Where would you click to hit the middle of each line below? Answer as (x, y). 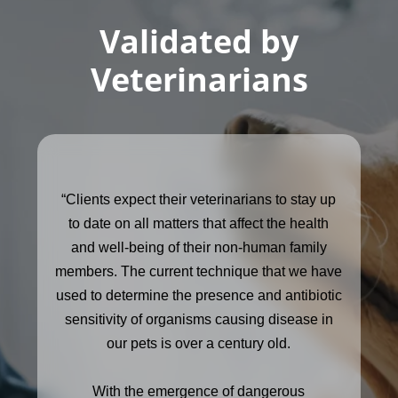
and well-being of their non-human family (199, 247)
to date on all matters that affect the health (199, 223)
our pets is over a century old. (199, 343)
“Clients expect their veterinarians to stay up (199, 199)
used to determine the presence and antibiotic (199, 295)
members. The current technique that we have (199, 271)
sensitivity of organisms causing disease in (199, 319)
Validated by (199, 41)
